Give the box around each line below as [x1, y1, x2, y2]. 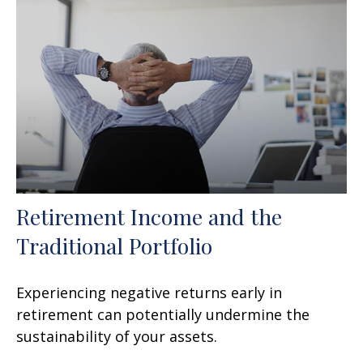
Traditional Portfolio [16, 231, 212, 261]
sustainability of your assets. [16, 327, 217, 347]
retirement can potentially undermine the [16, 305, 310, 325]
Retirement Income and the [16, 202, 282, 232]
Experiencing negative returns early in [16, 283, 282, 303]
